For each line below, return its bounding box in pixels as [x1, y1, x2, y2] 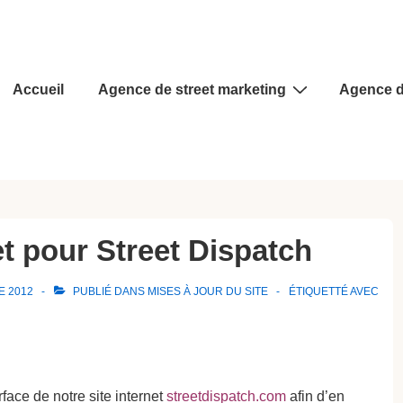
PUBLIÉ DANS [70, 285, 148, 298]
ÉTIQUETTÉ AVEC [289, 285, 379, 298]
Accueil [13, 82, 64, 97]
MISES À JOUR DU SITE [148, 285, 268, 298]
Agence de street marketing [98, 82, 286, 97]
